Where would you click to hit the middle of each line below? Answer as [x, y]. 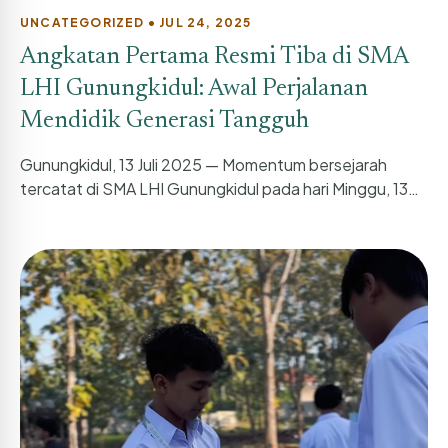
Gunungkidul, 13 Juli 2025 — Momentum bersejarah [203, 165]
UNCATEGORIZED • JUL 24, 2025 [136, 23]
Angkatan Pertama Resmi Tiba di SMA [214, 57]
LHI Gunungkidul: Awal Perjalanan [194, 89]
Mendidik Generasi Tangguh [164, 121]
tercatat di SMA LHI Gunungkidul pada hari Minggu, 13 [214, 189]
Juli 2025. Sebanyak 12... [111, 213]
